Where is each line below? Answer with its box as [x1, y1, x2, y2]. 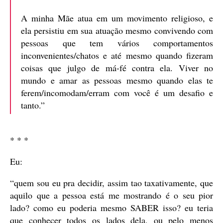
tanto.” [21, 99, 45, 111]
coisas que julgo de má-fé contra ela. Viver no [21, 62, 213, 74]
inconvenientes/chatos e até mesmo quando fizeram [21, 49, 213, 62]
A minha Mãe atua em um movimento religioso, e [21, 12, 213, 24]
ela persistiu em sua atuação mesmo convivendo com [21, 24, 213, 37]
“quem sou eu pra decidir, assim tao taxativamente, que [10, 177, 213, 189]
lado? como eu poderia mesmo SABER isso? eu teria [10, 202, 213, 214]
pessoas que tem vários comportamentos [21, 37, 213, 49]
